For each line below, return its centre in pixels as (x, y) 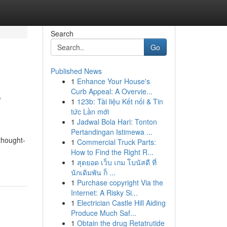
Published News (76, 71)
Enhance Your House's (113, 81)
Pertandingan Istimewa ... (111, 132)
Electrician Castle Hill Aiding (121, 203)
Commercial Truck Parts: (116, 142)
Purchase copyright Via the (120, 182)
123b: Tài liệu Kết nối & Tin (120, 101)
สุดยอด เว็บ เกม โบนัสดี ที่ (117, 162)
